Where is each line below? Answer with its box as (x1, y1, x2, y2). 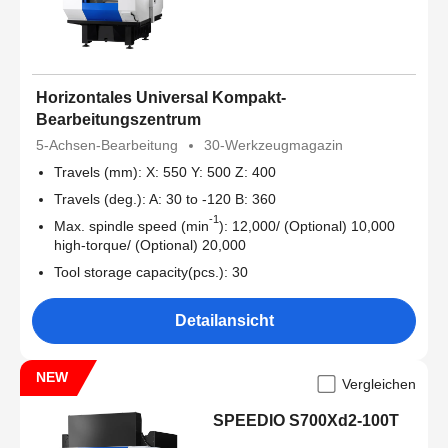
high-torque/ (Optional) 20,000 (54, 236, 246, 253)
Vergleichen (342, 375, 416, 392)
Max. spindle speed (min (54, 217, 209, 234)
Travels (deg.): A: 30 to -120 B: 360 (54, 190, 276, 207)
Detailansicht (174, 311, 274, 329)
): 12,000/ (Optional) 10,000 (219, 217, 395, 234)
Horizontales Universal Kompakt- (36, 88, 286, 106)
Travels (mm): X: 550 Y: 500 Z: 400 (54, 163, 276, 180)
